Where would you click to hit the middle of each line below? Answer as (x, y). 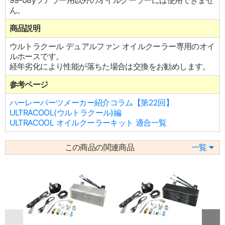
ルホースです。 (36, 57)
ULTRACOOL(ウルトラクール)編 (65, 113)
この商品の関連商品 (99, 147)
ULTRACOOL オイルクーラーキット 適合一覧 (88, 123)
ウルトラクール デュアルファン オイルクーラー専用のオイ (112, 46)
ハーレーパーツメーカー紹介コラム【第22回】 (91, 103)
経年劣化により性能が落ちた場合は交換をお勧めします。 (110, 67)
